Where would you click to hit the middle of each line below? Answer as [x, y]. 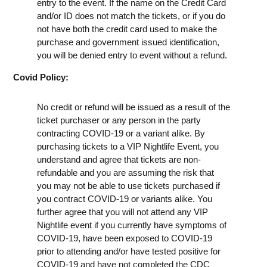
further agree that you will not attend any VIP [122, 212]
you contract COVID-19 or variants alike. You [125, 198]
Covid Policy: [41, 77]
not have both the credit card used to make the [127, 29]
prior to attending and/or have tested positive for [129, 251]
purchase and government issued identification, [128, 42]
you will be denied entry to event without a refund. [132, 55]
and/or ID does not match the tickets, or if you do [131, 15]
